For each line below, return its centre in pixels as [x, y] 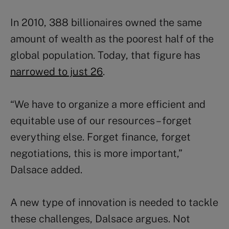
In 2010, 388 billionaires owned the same [106, 22]
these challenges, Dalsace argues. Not [100, 219]
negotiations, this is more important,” [96, 153]
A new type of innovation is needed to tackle [114, 202]
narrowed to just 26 [56, 71]
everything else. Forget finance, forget [100, 137]
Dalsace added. [46, 169]
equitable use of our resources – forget [101, 120]
